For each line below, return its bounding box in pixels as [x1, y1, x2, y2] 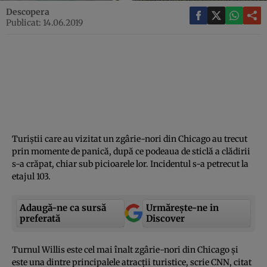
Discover [146, 212, 185, 224]
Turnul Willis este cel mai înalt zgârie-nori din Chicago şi [12, 244, 238, 255]
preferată [20, 212, 60, 224]
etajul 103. [12, 170, 51, 182]
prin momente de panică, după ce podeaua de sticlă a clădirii [12, 145, 250, 157]
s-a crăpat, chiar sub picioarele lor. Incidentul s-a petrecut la [12, 158, 249, 169]
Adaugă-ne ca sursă [20, 201, 106, 213]
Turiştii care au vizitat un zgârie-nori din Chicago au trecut [12, 133, 247, 144]
